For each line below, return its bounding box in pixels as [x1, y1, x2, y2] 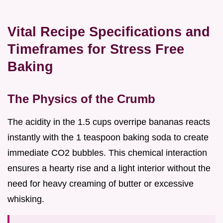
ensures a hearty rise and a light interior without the [7, 163, 211, 173]
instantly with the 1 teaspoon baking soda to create [7, 132, 209, 142]
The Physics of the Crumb [7, 92, 155, 106]
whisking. [7, 194, 44, 204]
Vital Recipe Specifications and [7, 23, 210, 39]
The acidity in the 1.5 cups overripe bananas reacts [7, 116, 210, 127]
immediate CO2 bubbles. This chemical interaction [7, 147, 207, 158]
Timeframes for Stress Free [7, 41, 184, 57]
